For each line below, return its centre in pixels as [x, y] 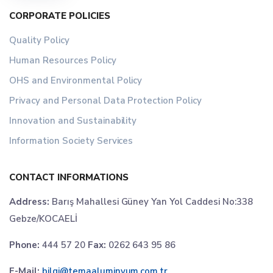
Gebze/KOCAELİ [43, 218]
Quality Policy [39, 40]
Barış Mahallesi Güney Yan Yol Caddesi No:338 [151, 201]
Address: [29, 201]
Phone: [24, 245]
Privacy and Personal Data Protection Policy [106, 100]
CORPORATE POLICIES [60, 16]
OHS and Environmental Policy [76, 80]
